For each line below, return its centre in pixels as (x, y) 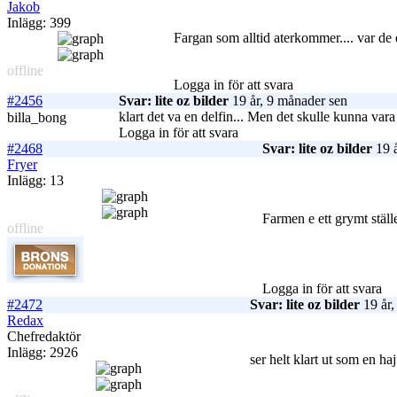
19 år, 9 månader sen (288, 101)
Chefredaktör (44, 337)
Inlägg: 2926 (43, 353)
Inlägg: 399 (39, 23)
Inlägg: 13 (35, 181)
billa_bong (37, 118)
